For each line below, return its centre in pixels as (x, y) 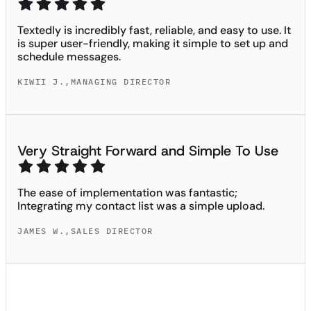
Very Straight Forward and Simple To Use (148, 150)
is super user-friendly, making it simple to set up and (153, 43)
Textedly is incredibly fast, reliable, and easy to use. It (154, 30)
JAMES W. (41, 230)
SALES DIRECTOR (112, 230)
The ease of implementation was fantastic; (127, 192)
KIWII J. (41, 81)
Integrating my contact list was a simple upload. (141, 205)
